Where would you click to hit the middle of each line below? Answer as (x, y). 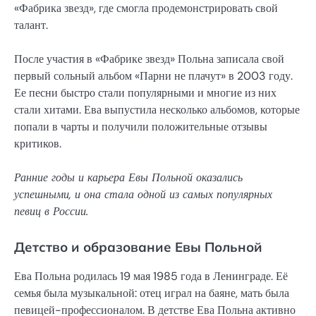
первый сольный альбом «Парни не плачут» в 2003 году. (153, 75)
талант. (31, 25)
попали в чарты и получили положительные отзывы (141, 126)
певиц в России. (51, 211)
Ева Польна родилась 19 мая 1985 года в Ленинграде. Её (151, 276)
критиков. (38, 143)
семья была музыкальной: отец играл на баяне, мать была (152, 293)
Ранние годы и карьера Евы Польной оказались (128, 177)
